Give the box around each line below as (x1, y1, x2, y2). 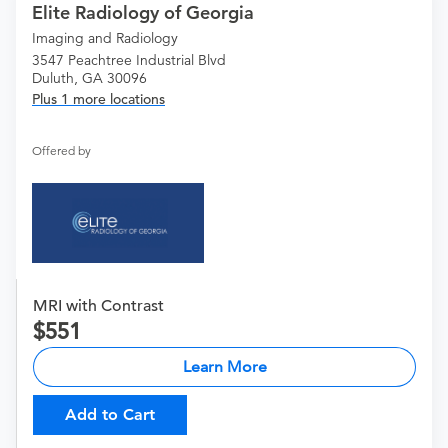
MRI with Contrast (33, 296, 164, 317)
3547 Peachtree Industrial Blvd (32, 51, 226, 70)
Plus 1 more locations (32, 90, 165, 109)
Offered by (32, 143, 91, 159)
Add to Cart (65, 405, 155, 425)
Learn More (182, 357, 267, 377)
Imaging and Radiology (32, 29, 178, 48)
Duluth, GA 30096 (32, 69, 147, 88)
